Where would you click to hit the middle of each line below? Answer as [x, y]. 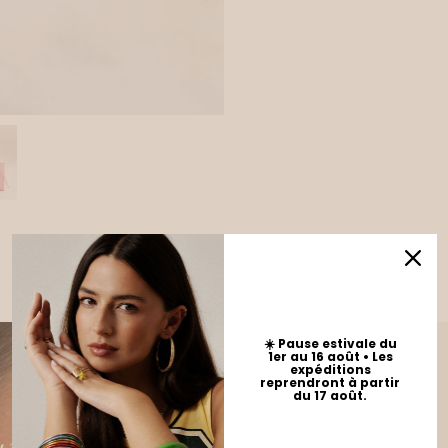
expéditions [330, 369]
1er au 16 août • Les [330, 356]
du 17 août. [330, 395]
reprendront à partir [330, 382]
